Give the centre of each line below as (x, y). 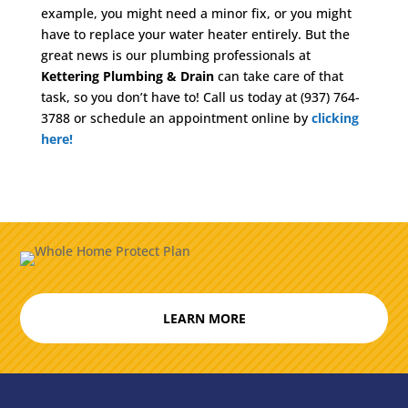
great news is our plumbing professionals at (175, 55)
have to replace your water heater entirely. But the (195, 34)
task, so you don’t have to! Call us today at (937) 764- (200, 97)
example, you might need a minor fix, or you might (196, 13)
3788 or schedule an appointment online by (176, 118)
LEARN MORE (204, 319)
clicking (335, 118)
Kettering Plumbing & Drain (129, 76)
